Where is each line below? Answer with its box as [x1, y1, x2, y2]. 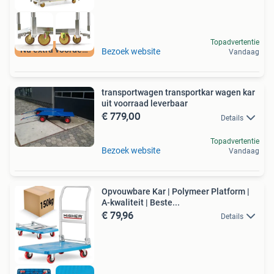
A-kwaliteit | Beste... [102, 197, 180, 207]
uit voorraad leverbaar [102, 98, 188, 109]
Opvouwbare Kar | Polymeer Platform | [102, 186, 250, 196]
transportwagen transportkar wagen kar [102, 87, 255, 98]
